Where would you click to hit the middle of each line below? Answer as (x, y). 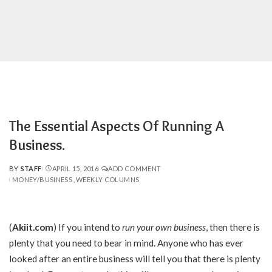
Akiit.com (33, 227)
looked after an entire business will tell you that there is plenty (135, 259)
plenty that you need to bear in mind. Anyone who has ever (126, 243)
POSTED (23, 173)
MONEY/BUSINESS (42, 179)
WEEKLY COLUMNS (108, 179)
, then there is (233, 227)
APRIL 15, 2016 (75, 168)
